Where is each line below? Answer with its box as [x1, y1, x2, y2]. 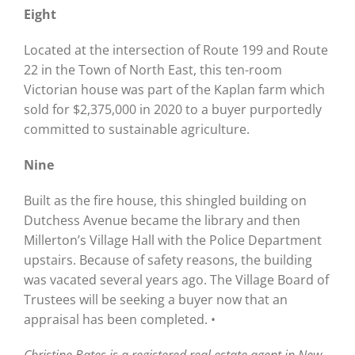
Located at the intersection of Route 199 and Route [23, 40, 328, 59]
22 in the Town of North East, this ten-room [23, 60, 282, 78]
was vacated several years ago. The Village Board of [23, 270, 329, 288]
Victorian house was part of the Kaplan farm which [23, 80, 325, 98]
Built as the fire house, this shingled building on [23, 191, 307, 209]
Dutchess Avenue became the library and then [23, 211, 300, 229]
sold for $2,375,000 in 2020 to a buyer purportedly [23, 100, 322, 118]
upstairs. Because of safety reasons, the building [23, 250, 312, 269]
